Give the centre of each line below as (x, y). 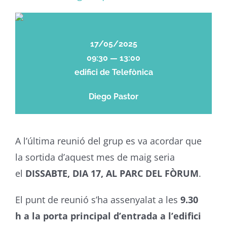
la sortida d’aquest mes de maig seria (95, 157)
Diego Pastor (113, 97)
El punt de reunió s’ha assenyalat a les (98, 200)
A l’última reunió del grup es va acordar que (108, 141)
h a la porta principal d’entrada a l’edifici (108, 216)
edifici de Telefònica (113, 72)
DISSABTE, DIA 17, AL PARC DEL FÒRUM (112, 173)
